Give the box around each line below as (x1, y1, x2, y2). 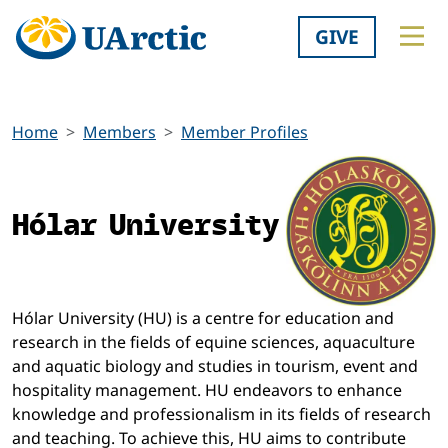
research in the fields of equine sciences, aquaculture (12, 331, 415, 354)
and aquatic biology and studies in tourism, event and (12, 355, 418, 378)
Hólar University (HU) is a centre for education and (12, 307, 394, 330)
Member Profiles (181, 121, 308, 144)
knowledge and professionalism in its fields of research (12, 403, 431, 426)
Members (83, 121, 156, 144)
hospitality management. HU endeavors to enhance (12, 379, 402, 402)
